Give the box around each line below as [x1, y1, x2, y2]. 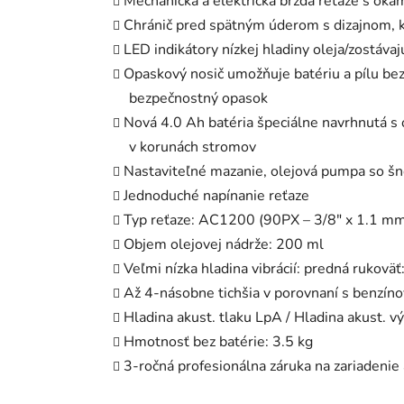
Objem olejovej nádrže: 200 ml [124, 234, 324, 255]
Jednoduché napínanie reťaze [124, 186, 309, 207]
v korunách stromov [129, 137, 256, 158]
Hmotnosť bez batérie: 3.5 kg [124, 332, 313, 353]
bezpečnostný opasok [129, 88, 268, 109]
